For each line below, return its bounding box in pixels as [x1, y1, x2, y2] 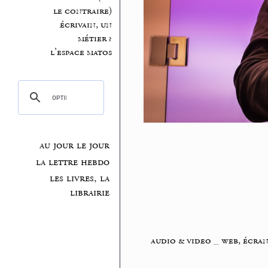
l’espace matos [50, 45, 112, 59]
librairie [70, 186, 110, 200]
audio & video [150, 234, 211, 248]
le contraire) [53, 4, 112, 17]
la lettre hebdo [36, 155, 110, 169]
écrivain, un [59, 18, 112, 31]
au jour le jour [39, 139, 110, 153]
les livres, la [50, 172, 110, 185]
